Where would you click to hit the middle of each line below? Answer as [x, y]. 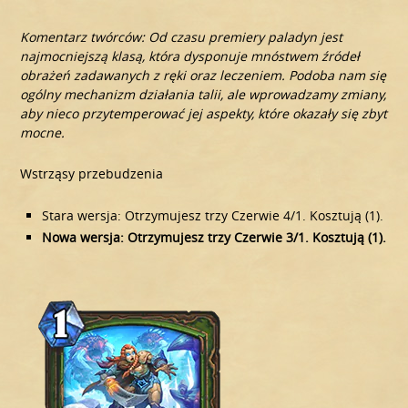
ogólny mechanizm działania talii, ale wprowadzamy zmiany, [204, 95]
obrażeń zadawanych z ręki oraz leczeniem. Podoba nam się [204, 76]
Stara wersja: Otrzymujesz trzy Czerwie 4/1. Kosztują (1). [213, 216]
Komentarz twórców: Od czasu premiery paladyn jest [182, 37]
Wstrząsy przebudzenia [92, 174]
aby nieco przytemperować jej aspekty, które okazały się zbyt [204, 114]
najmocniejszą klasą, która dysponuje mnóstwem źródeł [190, 56]
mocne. [43, 133]
